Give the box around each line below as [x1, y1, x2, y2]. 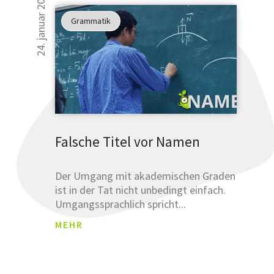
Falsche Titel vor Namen [55, 132, 201, 150]
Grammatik [71, 15, 111, 26]
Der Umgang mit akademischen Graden [55, 168, 236, 183]
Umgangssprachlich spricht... [55, 196, 187, 211]
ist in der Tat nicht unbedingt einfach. [55, 182, 226, 197]
